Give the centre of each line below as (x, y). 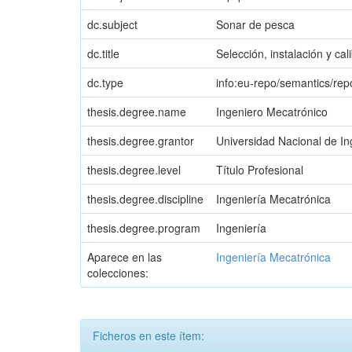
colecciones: (118, 272)
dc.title (103, 53)
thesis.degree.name (137, 111)
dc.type (105, 82)
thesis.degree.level (134, 169)
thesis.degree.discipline (145, 198)
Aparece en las (125, 257)
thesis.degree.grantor (141, 140)
